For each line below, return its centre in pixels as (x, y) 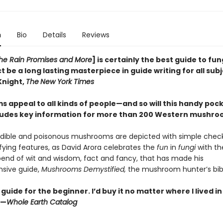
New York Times (67, 82)
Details (54, 35)
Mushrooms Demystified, (84, 169)
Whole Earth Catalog (42, 202)
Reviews (96, 35)
